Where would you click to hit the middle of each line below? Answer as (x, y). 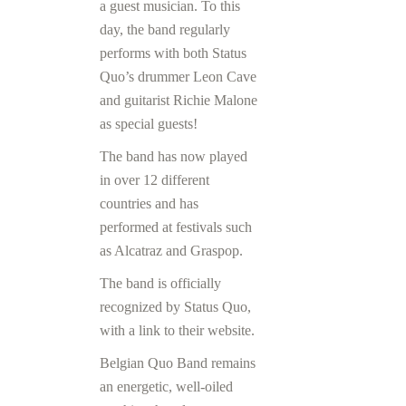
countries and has (149, 203)
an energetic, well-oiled (166, 386)
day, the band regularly (165, 29)
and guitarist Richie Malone (179, 100)
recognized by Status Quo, (175, 306)
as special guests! (149, 123)
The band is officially (160, 283)
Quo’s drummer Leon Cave (178, 76)
